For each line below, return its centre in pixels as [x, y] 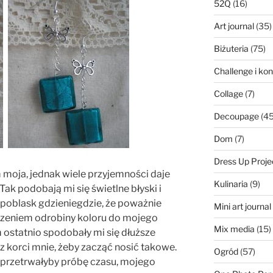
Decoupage [236, 116]
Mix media [234, 229]
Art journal [234, 26]
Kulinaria [231, 184]
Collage [228, 94]
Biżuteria [231, 49]
